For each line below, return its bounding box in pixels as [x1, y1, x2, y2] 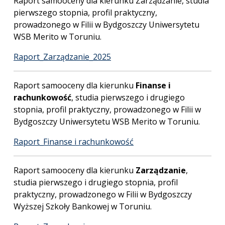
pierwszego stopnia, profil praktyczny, [14, 7, 157, 18]
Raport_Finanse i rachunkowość [14, 136, 134, 147]
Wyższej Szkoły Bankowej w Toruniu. [14, 201, 152, 212]
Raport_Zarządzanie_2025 [14, 51, 111, 62]
